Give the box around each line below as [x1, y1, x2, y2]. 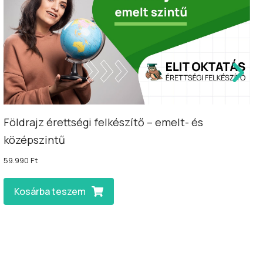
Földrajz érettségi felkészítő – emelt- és [4, 114, 203, 129]
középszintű [4, 132, 65, 147]
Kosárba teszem [14, 184, 86, 198]
